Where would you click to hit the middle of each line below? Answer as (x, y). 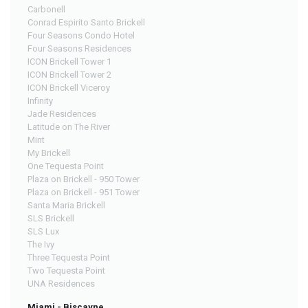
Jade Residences (62, 113)
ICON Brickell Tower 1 (69, 61)
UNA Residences (61, 283)
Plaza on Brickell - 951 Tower (84, 192)
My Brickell (49, 153)
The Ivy (41, 244)
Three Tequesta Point (69, 257)
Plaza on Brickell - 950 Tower (84, 179)
